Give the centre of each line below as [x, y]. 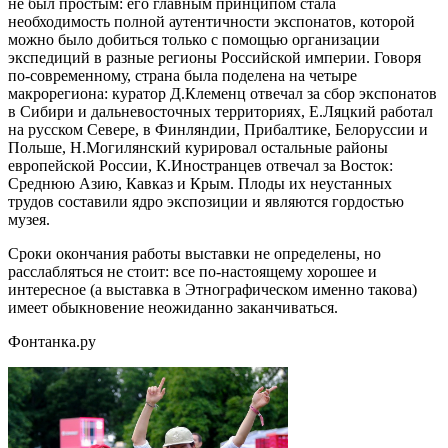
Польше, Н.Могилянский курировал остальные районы [198, 147]
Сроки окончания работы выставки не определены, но [194, 253]
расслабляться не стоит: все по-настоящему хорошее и [192, 271]
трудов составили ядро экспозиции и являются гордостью [206, 201]
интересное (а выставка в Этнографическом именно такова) [212, 289]
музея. [29, 219]
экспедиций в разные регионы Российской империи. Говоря [214, 57]
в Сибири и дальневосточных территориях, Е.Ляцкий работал [220, 111]
